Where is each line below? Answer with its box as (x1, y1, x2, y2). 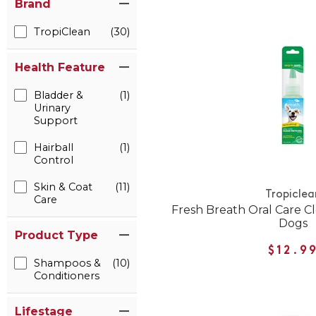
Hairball (34, 141, 73, 154)
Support (34, 114, 78, 127)
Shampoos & (34, 257, 101, 269)
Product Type (15, 229, 98, 242)
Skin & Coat (34, 181, 92, 193)
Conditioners (34, 269, 99, 282)
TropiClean (34, 25, 90, 38)
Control (34, 154, 73, 166)
